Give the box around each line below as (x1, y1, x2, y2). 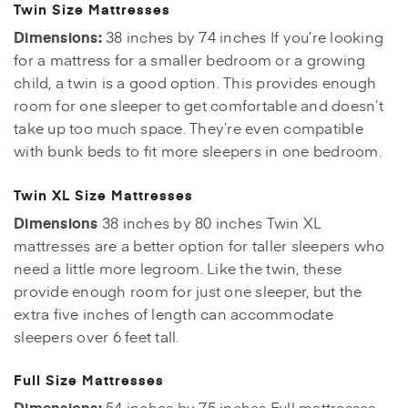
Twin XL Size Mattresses (14, 185, 193, 204)
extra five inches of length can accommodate (14, 302, 333, 323)
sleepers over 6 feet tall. (14, 325, 179, 346)
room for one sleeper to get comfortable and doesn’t (14, 95, 383, 116)
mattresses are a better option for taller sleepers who (14, 234, 385, 255)
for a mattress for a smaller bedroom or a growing (14, 49, 366, 70)
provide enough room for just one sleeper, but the (14, 280, 362, 301)
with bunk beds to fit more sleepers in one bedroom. (14, 140, 382, 161)
